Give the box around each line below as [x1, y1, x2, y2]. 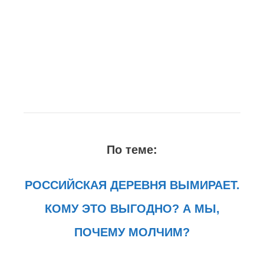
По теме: [107, 143, 157, 156]
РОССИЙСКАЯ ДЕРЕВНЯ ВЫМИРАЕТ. [24, 178, 240, 192]
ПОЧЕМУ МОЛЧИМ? [74, 225, 190, 239]
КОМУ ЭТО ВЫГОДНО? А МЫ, [44, 202, 220, 215]
